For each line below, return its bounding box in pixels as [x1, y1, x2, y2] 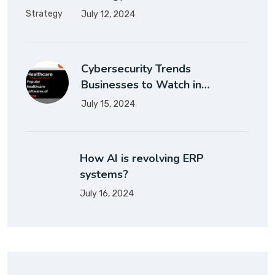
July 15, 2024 [81, 98, 135, 109]
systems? [79, 166, 128, 182]
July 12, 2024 [81, 9, 135, 20]
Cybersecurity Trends [81, 61, 191, 76]
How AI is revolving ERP [79, 150, 204, 166]
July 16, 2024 [79, 188, 134, 199]
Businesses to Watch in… [81, 77, 210, 92]
